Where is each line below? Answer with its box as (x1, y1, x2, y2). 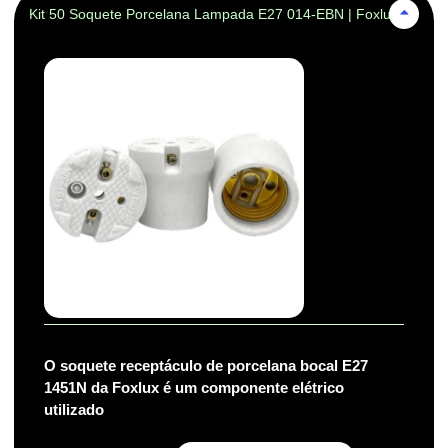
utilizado (44, 401, 104, 419)
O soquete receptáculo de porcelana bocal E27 (44, 357, 368, 375)
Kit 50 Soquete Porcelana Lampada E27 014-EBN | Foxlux (29, 6, 398, 23)
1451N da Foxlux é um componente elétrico (44, 379, 344, 397)
